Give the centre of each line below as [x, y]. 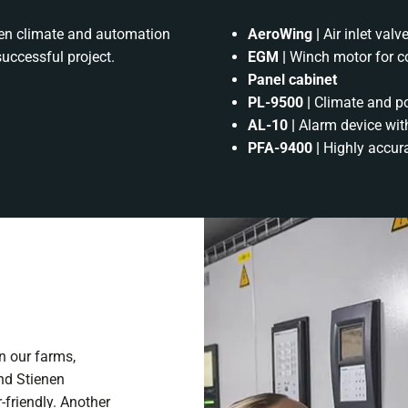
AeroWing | [286, 34]
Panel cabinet [292, 80]
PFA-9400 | [286, 148]
